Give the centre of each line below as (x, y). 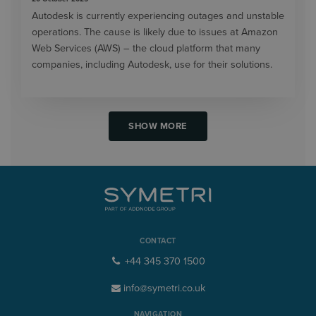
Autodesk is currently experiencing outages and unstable (158, 16)
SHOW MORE (158, 127)
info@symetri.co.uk (163, 288)
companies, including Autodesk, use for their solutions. (152, 65)
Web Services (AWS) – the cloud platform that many (146, 49)
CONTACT (158, 241)
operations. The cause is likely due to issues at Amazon (155, 32)
